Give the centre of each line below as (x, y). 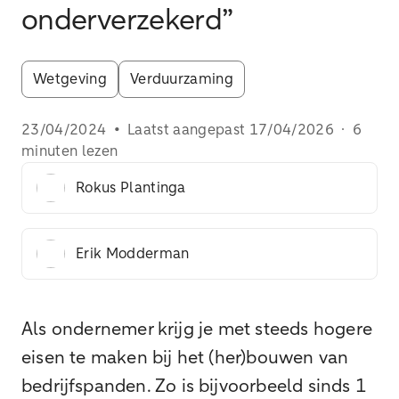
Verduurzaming (182, 79)
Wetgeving (70, 79)
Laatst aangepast (188, 130)
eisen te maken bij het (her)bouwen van (185, 358)
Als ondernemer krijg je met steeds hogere (197, 330)
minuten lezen (70, 151)
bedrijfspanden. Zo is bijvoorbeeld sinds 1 (194, 387)
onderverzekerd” (127, 21)
